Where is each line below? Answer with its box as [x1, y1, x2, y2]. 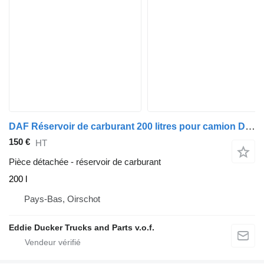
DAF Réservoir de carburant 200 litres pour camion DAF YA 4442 [245, 121, 255, 132]
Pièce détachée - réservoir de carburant [9, 157, 161, 167]
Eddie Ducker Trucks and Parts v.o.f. [9, 223, 154, 233]
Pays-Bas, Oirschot [24, 194, 100, 204]
